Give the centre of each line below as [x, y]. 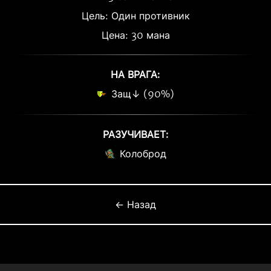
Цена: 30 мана [135, 35]
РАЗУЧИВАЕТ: [135, 134]
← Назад [135, 204]
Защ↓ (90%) [143, 94]
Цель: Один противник [135, 16]
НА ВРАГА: [135, 74]
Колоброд [143, 154]
